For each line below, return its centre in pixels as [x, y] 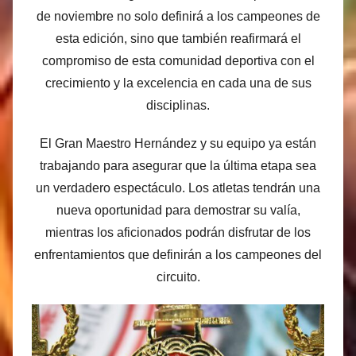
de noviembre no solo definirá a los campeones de [178, 17]
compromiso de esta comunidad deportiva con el [178, 61]
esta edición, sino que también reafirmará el [178, 39]
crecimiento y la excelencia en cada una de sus [178, 83]
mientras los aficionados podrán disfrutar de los [178, 233]
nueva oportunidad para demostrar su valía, [178, 211]
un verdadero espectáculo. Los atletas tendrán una [178, 188]
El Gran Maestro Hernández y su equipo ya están [178, 144]
